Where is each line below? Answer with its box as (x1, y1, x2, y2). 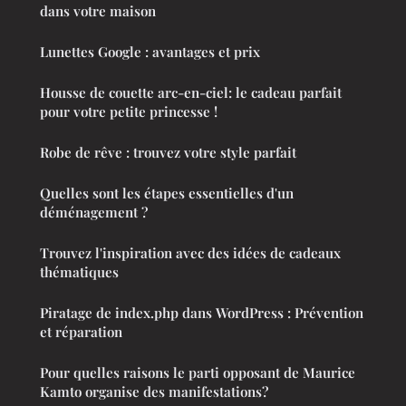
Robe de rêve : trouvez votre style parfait (40, 143, 296, 162)
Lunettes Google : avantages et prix (40, 43, 260, 62)
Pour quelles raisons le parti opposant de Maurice (40, 363, 355, 382)
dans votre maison (40, 2, 156, 21)
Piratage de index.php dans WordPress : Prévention (40, 304, 363, 323)
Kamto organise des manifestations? (40, 382, 268, 401)
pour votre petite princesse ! (40, 102, 217, 121)
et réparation (40, 323, 122, 342)
